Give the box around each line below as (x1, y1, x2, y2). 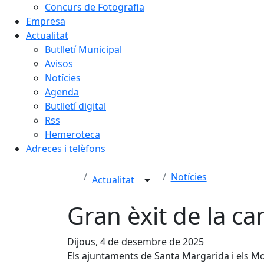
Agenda (45, 85, 79, 98)
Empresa (26, 15, 65, 28)
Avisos (45, 57, 73, 70)
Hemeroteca (45, 128, 100, 141)
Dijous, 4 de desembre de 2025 (67, 235, 204, 248)
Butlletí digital (45, 100, 106, 113)
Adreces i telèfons (26, 142, 105, 155)
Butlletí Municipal (45, 43, 122, 56)
